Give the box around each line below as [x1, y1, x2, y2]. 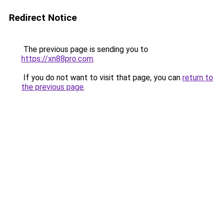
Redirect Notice [9, 12, 77, 23]
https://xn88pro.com [21, 54, 93, 63]
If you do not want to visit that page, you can [21, 73, 182, 82]
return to [182, 73, 213, 82]
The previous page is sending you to [21, 45, 148, 54]
